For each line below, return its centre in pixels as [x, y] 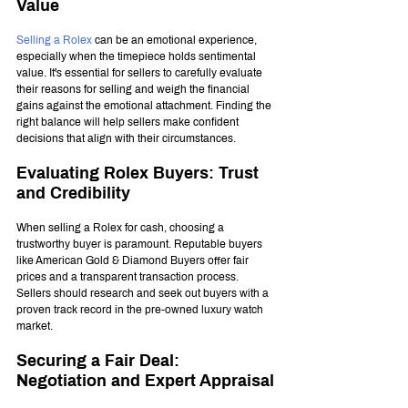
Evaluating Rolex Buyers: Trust [140, 173]
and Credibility [73, 194]
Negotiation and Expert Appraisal [145, 381]
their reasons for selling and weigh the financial [134, 90]
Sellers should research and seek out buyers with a [144, 294]
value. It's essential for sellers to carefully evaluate [141, 73]
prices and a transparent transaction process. [129, 277]
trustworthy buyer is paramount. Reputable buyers [141, 245]
